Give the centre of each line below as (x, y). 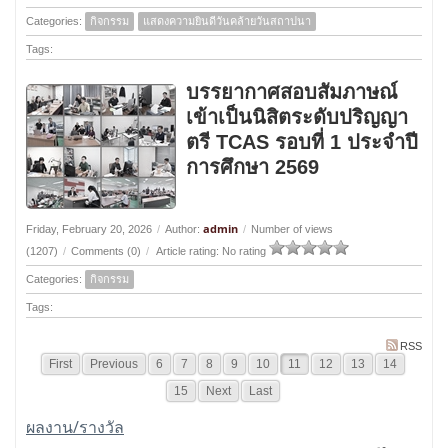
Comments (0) (106, 251)
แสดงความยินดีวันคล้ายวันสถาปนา (227, 21)
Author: (184, 229)
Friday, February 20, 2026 (89, 229)
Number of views (292, 229)
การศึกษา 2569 (252, 167)
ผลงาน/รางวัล (75, 427)
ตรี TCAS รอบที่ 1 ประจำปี (302, 142)
